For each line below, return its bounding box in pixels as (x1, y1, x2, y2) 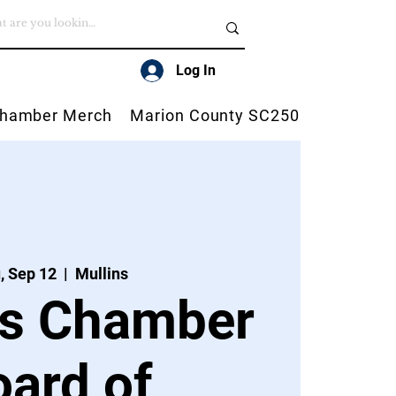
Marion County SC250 (130, 106, 300, 125)
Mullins (75, 263, 129, 283)
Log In (176, 62, 217, 79)
